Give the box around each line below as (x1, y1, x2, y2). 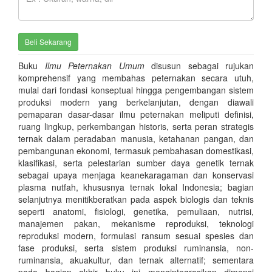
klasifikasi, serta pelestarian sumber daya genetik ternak (18, 156, 254, 169)
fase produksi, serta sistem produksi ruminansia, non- (18, 241, 254, 254)
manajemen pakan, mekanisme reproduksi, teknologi (18, 217, 254, 229)
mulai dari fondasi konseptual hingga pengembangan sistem (18, 83, 254, 96)
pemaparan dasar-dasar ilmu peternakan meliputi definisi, (18, 107, 254, 120)
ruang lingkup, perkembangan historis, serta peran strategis (18, 120, 254, 132)
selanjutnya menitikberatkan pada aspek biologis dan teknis (18, 192, 254, 205)
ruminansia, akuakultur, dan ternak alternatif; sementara (18, 253, 254, 266)
